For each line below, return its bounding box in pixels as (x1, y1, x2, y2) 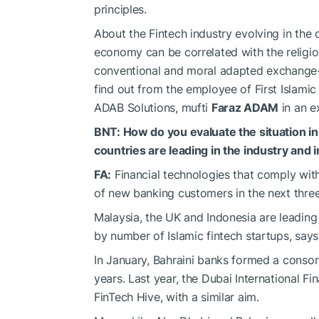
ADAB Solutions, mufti (94, 100, 211, 115)
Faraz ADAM (211, 100, 279, 115)
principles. (94, 1, 147, 16)
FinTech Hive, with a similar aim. (94, 289, 259, 304)
